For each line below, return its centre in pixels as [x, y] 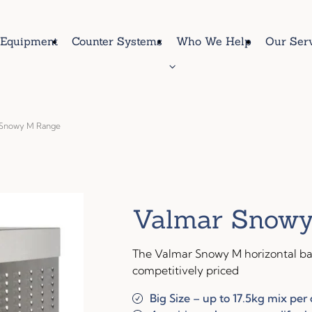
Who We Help [214, 41]
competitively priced [185, 271]
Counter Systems [117, 41]
